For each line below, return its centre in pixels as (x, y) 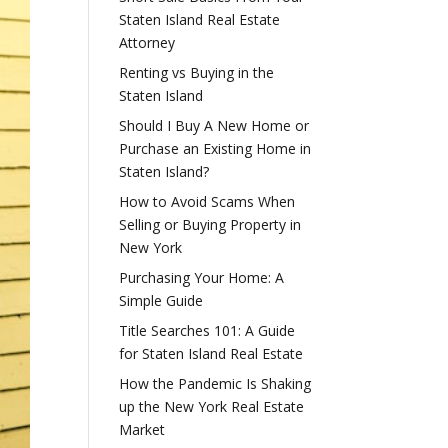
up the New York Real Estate (212, 406)
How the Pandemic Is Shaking (215, 383)
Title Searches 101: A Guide (207, 330)
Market (142, 429)
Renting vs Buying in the (197, 72)
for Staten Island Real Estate (211, 353)
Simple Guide (161, 300)
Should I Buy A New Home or (214, 125)
